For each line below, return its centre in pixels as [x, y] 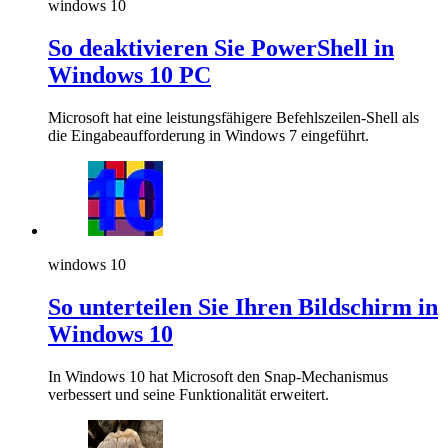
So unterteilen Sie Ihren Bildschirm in [243, 307]
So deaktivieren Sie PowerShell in [221, 48]
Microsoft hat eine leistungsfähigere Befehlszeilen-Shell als [233, 118]
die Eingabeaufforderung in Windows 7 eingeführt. [208, 136]
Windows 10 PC [129, 75]
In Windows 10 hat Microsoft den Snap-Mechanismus [218, 376]
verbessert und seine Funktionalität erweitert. [188, 394]
